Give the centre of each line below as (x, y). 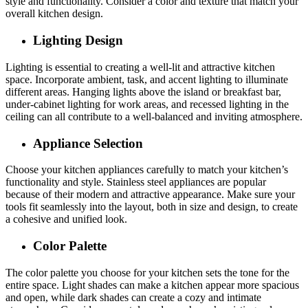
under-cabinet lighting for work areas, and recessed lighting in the (147, 104)
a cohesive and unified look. (66, 219)
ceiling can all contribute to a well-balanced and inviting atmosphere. (154, 116)
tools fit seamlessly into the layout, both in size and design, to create (152, 207)
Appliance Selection (88, 143)
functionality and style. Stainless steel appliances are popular (136, 182)
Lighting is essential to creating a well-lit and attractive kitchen (140, 67)
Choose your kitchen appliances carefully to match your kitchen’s (147, 170)
